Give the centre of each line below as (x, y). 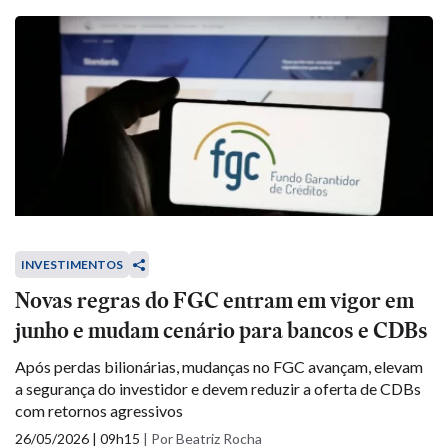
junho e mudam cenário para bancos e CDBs (221, 330)
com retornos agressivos (99, 410)
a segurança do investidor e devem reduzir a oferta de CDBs (218, 388)
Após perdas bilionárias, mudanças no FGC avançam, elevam (219, 366)
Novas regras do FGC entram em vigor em (214, 300)
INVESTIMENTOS (72, 264)
